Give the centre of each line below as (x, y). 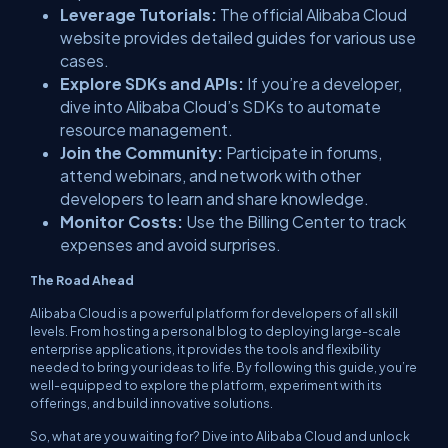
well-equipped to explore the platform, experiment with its (206, 385)
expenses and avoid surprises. (170, 245)
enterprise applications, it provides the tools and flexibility (205, 349)
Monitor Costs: (123, 222)
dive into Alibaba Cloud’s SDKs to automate (220, 107)
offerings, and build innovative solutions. (151, 403)
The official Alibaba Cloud (313, 15)
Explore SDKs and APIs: (152, 84)
